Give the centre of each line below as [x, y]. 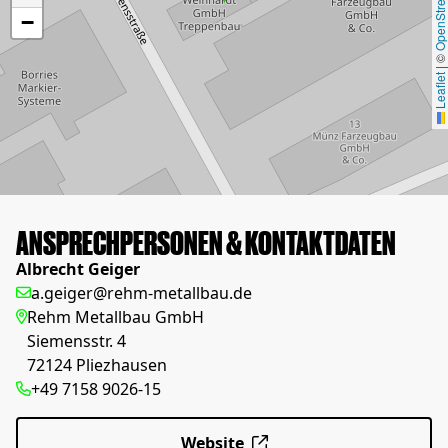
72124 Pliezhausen [97, 365]
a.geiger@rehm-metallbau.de [141, 293]
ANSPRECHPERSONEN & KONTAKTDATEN [206, 241]
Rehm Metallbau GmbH [115, 317]
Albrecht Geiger [78, 269]
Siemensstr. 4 [76, 341]
